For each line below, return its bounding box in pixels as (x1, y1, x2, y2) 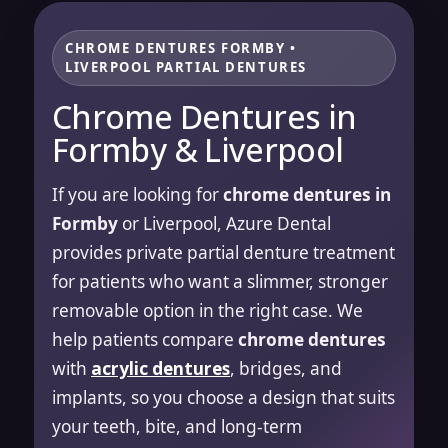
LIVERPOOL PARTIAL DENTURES (65, 57, 307, 76)
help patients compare (52, 327, 238, 351)
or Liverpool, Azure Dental (118, 211, 331, 235)
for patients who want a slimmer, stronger (52, 269, 388, 293)
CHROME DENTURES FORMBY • (65, 38, 297, 57)
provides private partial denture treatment (52, 240, 395, 264)
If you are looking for (52, 182, 223, 206)
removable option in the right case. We (52, 298, 363, 322)
